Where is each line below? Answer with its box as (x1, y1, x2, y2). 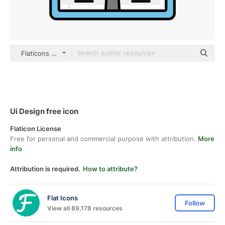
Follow (185, 199, 205, 207)
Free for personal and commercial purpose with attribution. (10, 135, 198, 143)
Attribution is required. (10, 165, 80, 173)
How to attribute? (83, 165, 138, 173)
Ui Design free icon (10, 106, 78, 116)
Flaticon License (10, 125, 61, 133)
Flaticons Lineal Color (21, 49, 88, 57)
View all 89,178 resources (47, 204, 123, 212)
